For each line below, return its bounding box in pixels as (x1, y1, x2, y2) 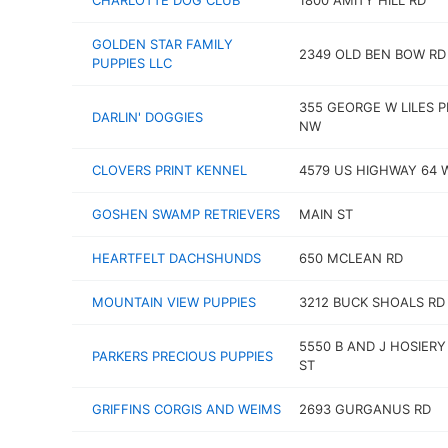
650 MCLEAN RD (298, 250, 403, 266)
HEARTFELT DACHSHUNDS (92, 250, 261, 266)
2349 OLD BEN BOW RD (298, 45, 446, 62)
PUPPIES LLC (92, 55, 172, 71)
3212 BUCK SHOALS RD (298, 294, 445, 310)
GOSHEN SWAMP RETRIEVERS (92, 206, 280, 222)
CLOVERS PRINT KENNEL (92, 162, 247, 178)
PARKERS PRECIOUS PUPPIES (92, 347, 273, 364)
